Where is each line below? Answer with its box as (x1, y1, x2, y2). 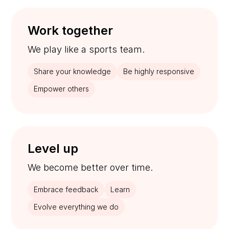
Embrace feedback (34, 185, 99, 194)
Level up (28, 141, 79, 156)
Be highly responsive (123, 66, 195, 76)
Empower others (34, 84, 89, 93)
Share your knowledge (34, 66, 111, 76)
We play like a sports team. (28, 43, 145, 55)
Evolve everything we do (34, 202, 119, 212)
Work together (28, 22, 113, 38)
